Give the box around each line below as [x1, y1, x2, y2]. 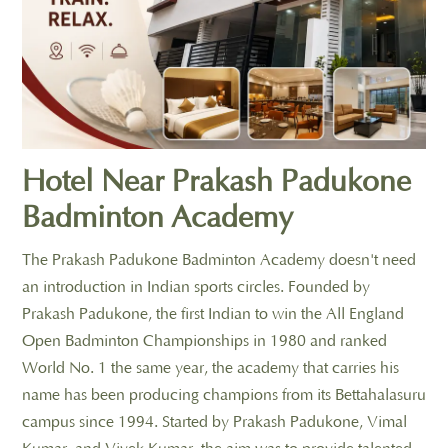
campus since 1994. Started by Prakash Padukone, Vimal [22, 412, 407, 431]
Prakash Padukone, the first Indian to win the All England [22, 304, 404, 323]
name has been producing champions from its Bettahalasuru [22, 385, 426, 404]
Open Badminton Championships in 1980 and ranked [22, 331, 387, 350]
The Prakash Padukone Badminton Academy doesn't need [22, 250, 416, 269]
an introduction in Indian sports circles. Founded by [22, 277, 370, 296]
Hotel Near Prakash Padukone [22, 165, 411, 199]
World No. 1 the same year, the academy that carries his [22, 358, 399, 377]
